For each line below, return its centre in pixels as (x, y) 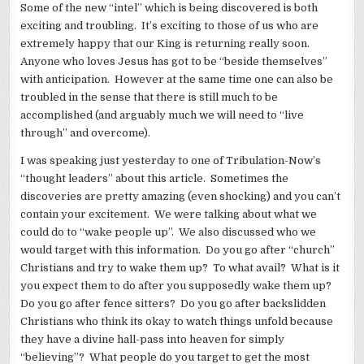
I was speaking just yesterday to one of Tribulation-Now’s (171, 161)
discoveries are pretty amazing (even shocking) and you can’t (181, 197)
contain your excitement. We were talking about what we (169, 214)
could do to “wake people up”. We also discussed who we (169, 232)
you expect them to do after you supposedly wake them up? (178, 286)
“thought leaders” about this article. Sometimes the (155, 179)
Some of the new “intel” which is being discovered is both (169, 8)
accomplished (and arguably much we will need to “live (162, 115)
